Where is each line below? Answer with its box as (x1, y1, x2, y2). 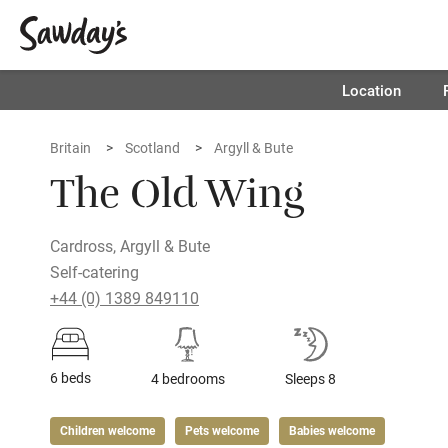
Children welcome (60, 423, 155, 438)
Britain (50, 138, 91, 157)
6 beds (50, 368, 91, 387)
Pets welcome (185, 423, 259, 438)
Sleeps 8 (285, 369, 336, 388)
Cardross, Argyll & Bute (50, 235, 210, 256)
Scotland (125, 138, 180, 157)
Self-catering (50, 261, 139, 282)
